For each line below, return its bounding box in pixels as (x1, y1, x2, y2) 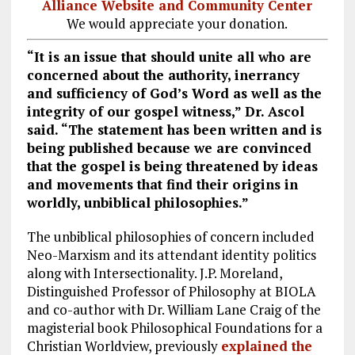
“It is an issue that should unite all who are (26, 47, 311, 66)
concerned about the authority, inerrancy (26, 65, 300, 84)
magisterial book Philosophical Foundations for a (26, 318, 323, 337)
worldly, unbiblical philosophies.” (26, 193, 249, 212)
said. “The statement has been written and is (26, 120, 322, 139)
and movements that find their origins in (26, 174, 298, 193)
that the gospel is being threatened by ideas (26, 156, 318, 175)
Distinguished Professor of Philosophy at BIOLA (26, 281, 316, 300)
